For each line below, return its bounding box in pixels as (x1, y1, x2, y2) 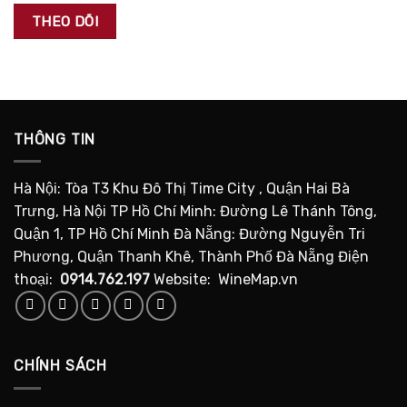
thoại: (14, 271, 60, 289)
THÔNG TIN (14, 130, 96, 148)
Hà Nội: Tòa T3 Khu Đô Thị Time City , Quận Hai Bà (14, 180, 350, 198)
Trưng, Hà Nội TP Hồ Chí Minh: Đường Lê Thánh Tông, (14, 203, 377, 221)
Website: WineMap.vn (150, 271, 298, 289)
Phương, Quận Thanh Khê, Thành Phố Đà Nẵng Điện (14, 248, 369, 266)
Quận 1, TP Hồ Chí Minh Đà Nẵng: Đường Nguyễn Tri (14, 225, 365, 243)
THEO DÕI (31, 13, 99, 31)
